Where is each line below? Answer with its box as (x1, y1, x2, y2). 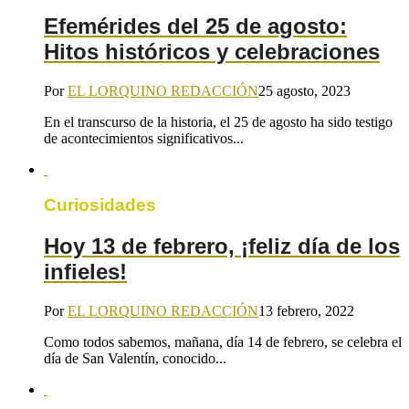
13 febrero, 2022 (258, 302, 354, 319)
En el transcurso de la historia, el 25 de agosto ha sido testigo (44, 114, 393, 131)
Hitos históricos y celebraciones (44, 39, 380, 65)
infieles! (44, 258, 127, 284)
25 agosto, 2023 (258, 83, 351, 100)
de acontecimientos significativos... (44, 131, 244, 147)
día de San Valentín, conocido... (44, 350, 226, 366)
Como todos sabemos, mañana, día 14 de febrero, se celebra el (44, 333, 402, 350)
